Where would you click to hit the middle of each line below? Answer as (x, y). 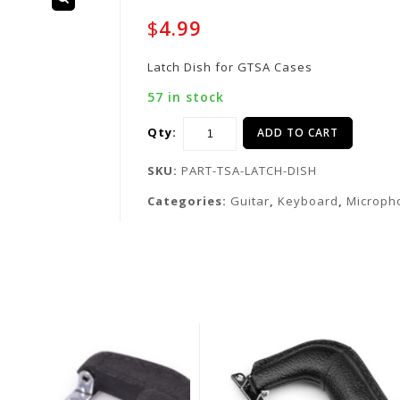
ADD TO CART (298, 133)
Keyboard (308, 201)
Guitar (250, 201)
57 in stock (186, 97)
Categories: (189, 201)
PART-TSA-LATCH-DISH (249, 171)
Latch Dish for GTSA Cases (230, 67)
